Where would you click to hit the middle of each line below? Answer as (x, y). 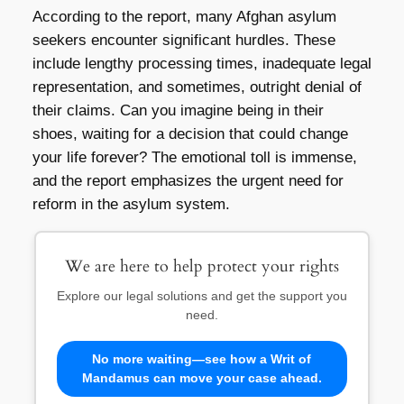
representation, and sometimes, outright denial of (197, 87)
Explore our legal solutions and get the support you (202, 295)
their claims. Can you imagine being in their (178, 110)
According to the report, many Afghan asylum (184, 16)
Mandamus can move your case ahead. (202, 377)
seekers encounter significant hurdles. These (184, 40)
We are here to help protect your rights (202, 266)
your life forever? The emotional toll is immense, (194, 157)
